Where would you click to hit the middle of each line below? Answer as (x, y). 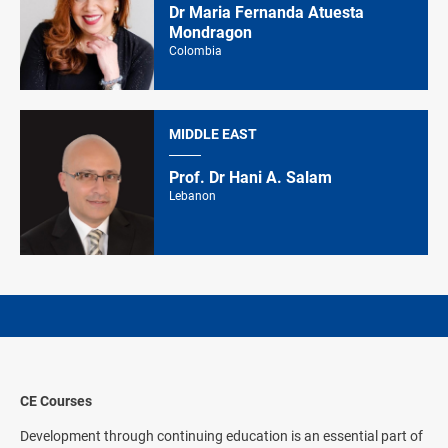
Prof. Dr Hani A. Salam (250, 177)
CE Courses (56, 400)
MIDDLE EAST (213, 133)
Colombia (195, 50)
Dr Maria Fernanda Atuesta (266, 12)
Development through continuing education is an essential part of (221, 435)
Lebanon (192, 195)
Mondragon (210, 32)
